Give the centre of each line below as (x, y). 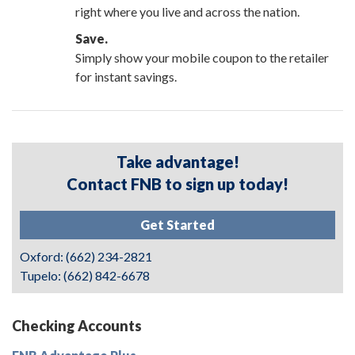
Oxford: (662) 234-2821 (86, 256)
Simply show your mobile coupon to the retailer (202, 57)
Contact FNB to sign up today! (177, 184)
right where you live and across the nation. (187, 11)
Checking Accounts (77, 326)
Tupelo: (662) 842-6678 (85, 275)
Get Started (177, 225)
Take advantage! (177, 162)
